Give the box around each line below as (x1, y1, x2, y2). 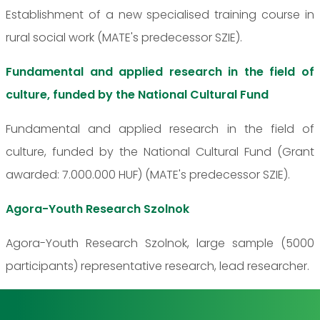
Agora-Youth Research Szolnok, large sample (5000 (6, 235, 314, 252)
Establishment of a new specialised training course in (6, 6, 314, 24)
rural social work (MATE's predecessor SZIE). (6, 29, 242, 46)
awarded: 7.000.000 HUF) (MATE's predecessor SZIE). (6, 166, 290, 184)
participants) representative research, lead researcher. (6, 258, 309, 275)
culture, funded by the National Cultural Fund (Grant (6, 144, 314, 161)
